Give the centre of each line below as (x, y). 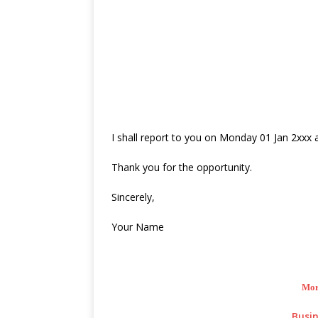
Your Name (138, 227)
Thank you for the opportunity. (182, 168)
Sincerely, (133, 197)
